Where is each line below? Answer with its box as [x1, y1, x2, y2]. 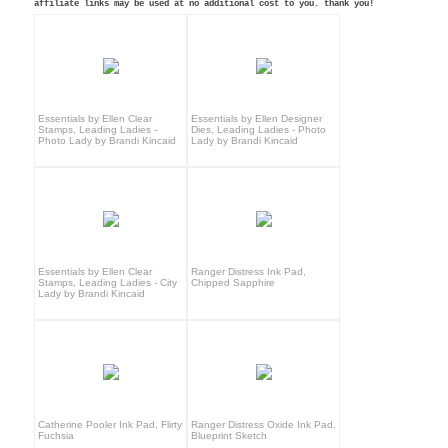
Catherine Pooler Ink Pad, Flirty [38, 419, 183, 431]
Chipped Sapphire [191, 277, 276, 289]
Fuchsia [38, 430, 75, 442]
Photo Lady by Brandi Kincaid [38, 135, 177, 147]
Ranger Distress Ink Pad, [191, 266, 307, 278]
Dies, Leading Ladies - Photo [191, 124, 327, 136]
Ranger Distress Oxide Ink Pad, [191, 419, 337, 431]
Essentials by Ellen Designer [191, 113, 323, 125]
